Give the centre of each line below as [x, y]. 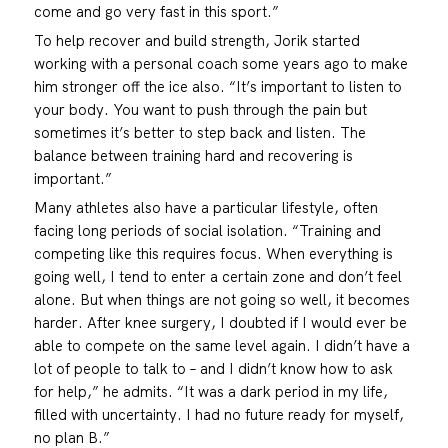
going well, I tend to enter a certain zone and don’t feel [217, 277]
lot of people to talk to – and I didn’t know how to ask [213, 369]
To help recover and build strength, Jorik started [196, 41]
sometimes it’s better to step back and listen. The [199, 133]
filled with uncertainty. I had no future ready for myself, [218, 415]
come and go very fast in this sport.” [156, 12]
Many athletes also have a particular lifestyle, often [205, 208]
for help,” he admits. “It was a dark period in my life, [210, 392]
